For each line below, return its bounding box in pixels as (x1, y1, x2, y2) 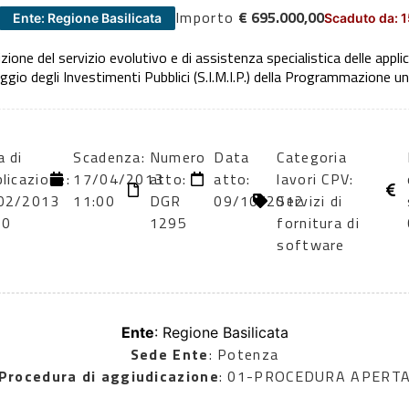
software (277, 234, 345, 257)
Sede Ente (130, 343, 209, 366)
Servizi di (277, 190, 343, 213)
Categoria (277, 146, 348, 169)
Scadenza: (73, 146, 146, 169)
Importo (175, 5, 235, 28)
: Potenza (208, 343, 279, 366)
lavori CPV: (277, 168, 354, 191)
